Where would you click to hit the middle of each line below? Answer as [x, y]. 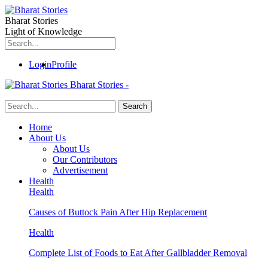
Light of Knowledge [43, 31]
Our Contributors [85, 159]
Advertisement [80, 170]
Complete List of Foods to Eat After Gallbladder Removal [138, 253]
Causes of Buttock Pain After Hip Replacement [118, 212]
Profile [64, 64]
